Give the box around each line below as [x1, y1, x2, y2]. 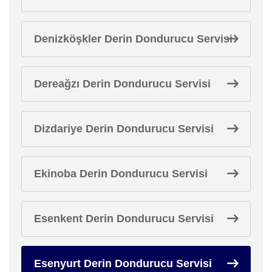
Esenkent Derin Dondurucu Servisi [34, 212, 214, 225]
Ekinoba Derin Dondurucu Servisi [34, 167, 208, 180]
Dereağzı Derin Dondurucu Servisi [34, 77, 211, 90]
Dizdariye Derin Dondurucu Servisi [34, 122, 214, 135]
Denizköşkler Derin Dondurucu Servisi [34, 32, 233, 45]
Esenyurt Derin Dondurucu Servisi [34, 257, 212, 270]
